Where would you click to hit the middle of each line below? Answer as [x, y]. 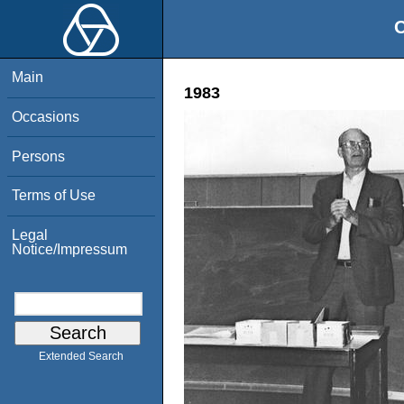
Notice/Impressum [70, 249]
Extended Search [81, 357]
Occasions [46, 116]
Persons [39, 156]
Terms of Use [54, 196]
